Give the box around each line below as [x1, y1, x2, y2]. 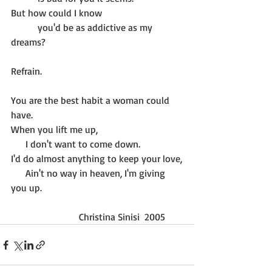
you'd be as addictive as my [11, 21, 38, 33]
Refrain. [11, 65, 42, 77]
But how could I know [11, 7, 102, 19]
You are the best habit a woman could [11, 94, 172, 106]
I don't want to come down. [25, 138, 140, 150]
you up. [11, 182, 42, 194]
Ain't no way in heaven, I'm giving [11, 167, 25, 179]
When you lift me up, [11, 123, 98, 135]
